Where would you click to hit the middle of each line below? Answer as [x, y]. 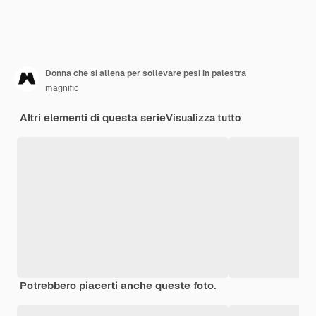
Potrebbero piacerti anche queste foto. [118, 285]
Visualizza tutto [203, 117]
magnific [62, 88]
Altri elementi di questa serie [93, 117]
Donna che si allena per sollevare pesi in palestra [146, 73]
